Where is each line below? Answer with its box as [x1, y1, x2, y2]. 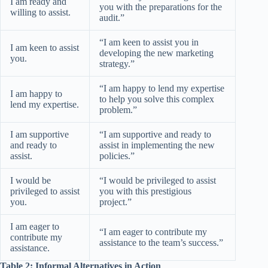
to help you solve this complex [99, 93, 214, 104]
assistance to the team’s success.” [99, 237, 223, 248]
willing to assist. [10, 7, 71, 17]
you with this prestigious [99, 185, 191, 196]
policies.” [99, 150, 135, 161]
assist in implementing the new [99, 139, 215, 150]
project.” [99, 196, 132, 207]
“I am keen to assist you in [99, 36, 199, 47]
